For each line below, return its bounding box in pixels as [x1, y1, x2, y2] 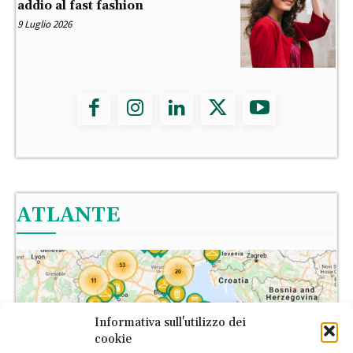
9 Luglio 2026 [17, 17, 72, 32]
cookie [95, 332, 132, 347]
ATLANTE [17, 203, 121, 229]
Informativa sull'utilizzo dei [95, 315, 246, 330]
